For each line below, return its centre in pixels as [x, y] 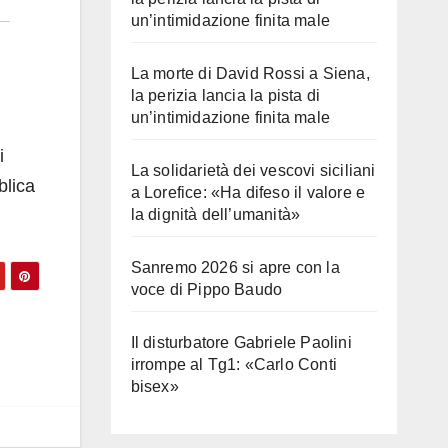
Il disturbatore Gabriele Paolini [241, 342]
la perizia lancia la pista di [225, 95]
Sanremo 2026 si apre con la [235, 267]
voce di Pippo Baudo [206, 289]
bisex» [154, 386]
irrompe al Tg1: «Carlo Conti [234, 364]
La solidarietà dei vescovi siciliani [253, 170]
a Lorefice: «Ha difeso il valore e [248, 192]
